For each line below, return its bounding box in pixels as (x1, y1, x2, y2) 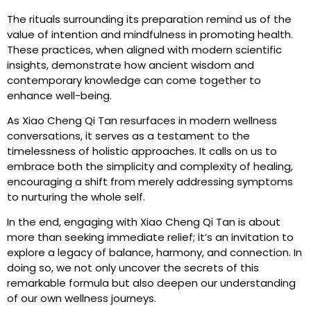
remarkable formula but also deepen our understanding (7, 276, 296, 291)
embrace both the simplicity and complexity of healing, (7, 158, 293, 174)
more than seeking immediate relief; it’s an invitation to (7, 230, 294, 245)
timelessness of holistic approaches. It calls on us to (7, 143, 277, 158)
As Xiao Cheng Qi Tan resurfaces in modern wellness (7, 112, 277, 128)
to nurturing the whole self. (7, 189, 145, 204)
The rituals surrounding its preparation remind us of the (7, 11, 292, 26)
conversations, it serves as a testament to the (7, 128, 250, 143)
